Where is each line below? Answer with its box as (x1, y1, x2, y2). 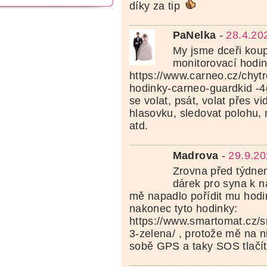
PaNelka (172, 29, 216, 42)
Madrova (172, 149, 219, 162)
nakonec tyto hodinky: (129, 202, 238, 215)
